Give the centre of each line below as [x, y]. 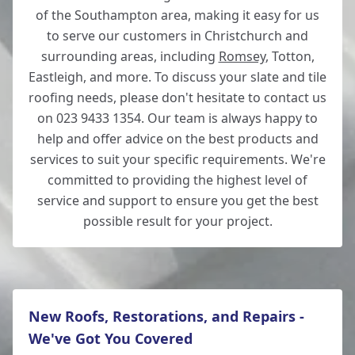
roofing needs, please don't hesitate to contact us [177, 97]
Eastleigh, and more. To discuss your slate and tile [177, 77]
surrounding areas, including [130, 56]
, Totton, [290, 56]
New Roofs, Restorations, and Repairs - [166, 316]
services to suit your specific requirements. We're [177, 159]
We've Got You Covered [111, 338]
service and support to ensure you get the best [177, 200]
